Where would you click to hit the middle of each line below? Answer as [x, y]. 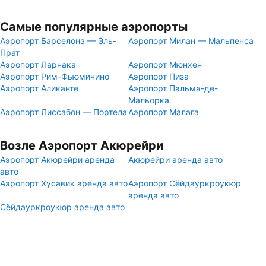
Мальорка [149, 100]
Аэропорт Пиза [159, 76]
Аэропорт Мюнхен [165, 64]
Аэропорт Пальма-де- [173, 88]
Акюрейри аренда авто [175, 159]
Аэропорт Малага [164, 112]
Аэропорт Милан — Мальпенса [191, 41]
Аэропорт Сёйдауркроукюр [185, 183]
